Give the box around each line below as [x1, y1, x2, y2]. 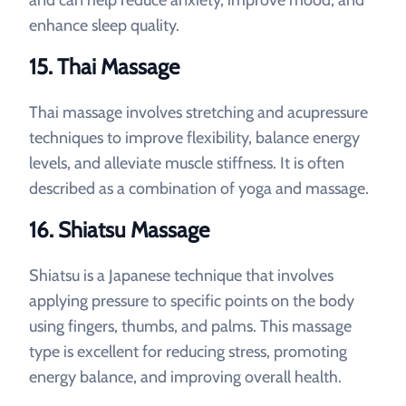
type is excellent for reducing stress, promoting [29, 342, 347, 362]
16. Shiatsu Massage [29, 217, 209, 243]
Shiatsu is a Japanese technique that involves [29, 266, 333, 285]
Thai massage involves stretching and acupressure [29, 102, 368, 122]
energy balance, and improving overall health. [29, 367, 342, 387]
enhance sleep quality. [29, 15, 179, 35]
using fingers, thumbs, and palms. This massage [29, 316, 352, 336]
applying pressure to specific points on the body [29, 291, 354, 311]
